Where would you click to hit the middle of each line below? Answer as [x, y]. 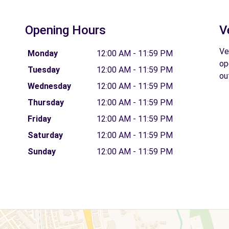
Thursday [45, 102]
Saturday [45, 135]
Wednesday [49, 86]
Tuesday [43, 70]
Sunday [41, 151]
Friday [39, 119]
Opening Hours [65, 30]
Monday [42, 53]
